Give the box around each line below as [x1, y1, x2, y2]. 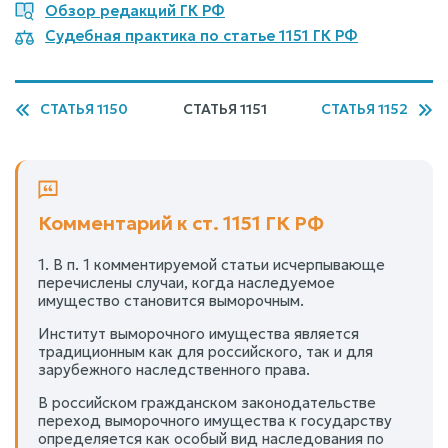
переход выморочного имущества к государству [38, 410, 392, 430]
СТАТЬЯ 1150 [40, 99, 128, 118]
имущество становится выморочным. [38, 290, 304, 310]
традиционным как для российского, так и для [38, 341, 373, 361]
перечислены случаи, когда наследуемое [38, 272, 335, 292]
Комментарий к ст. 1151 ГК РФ [38, 210, 324, 235]
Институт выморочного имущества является [38, 323, 359, 343]
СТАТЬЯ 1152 [321, 99, 408, 118]
